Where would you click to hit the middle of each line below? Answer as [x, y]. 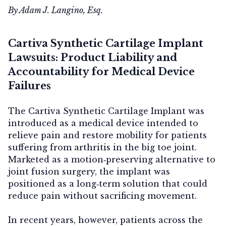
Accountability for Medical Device [101, 71]
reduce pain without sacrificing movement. [102, 195]
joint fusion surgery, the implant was [89, 171]
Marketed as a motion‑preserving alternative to [112, 159]
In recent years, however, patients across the [105, 220]
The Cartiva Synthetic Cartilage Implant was [106, 111]
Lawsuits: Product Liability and [93, 57]
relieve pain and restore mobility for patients [107, 135]
